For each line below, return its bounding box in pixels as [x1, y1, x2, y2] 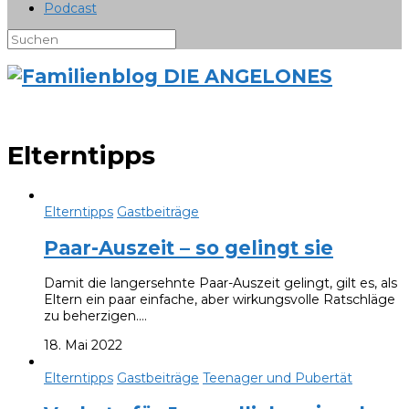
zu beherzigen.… [44, 308, 147, 325]
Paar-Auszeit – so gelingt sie [44, 236, 333, 259]
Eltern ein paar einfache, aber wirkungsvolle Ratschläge [44, 291, 395, 309]
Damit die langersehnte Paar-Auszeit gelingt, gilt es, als [44, 275, 397, 292]
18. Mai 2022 [44, 337, 122, 354]
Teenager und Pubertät [203, 370, 352, 387]
